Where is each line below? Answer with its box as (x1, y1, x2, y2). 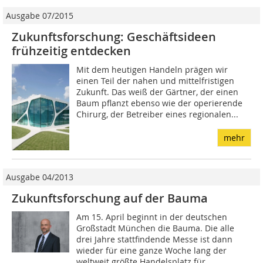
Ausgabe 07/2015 (6, 10, 73, 22)
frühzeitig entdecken (12, 43, 131, 59)
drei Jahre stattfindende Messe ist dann (76, 234, 233, 245)
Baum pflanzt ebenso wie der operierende (76, 97, 243, 109)
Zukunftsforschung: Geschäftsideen (12, 29, 216, 45)
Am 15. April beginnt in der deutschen (76, 211, 228, 223)
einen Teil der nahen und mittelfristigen (76, 75, 235, 87)
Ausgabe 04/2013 (6, 171, 73, 183)
